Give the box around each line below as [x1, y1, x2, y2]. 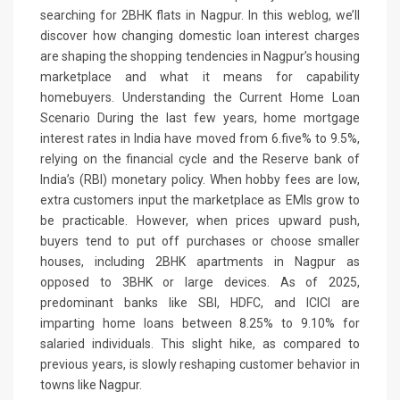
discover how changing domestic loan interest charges [40, 28, 360, 43]
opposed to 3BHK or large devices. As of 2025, [40, 274, 360, 289]
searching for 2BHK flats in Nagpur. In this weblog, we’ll [40, 7, 360, 22]
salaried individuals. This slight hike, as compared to [40, 336, 360, 351]
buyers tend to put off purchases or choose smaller [40, 233, 360, 248]
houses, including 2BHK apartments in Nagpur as [40, 254, 360, 269]
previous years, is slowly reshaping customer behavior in [40, 356, 360, 371]
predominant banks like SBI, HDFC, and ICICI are [40, 295, 360, 310]
